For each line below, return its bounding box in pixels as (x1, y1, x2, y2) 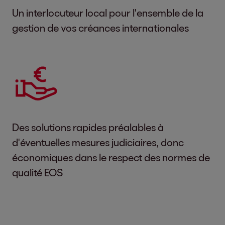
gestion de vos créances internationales (12, 21, 189, 34)
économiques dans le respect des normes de (12, 151, 210, 163)
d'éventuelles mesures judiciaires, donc (12, 136, 184, 148)
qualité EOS (12, 166, 63, 178)
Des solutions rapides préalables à (12, 121, 164, 133)
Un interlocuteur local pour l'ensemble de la (12, 6, 203, 19)
